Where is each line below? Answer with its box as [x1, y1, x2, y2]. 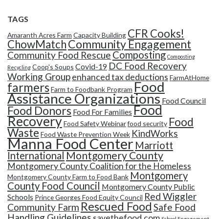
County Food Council [7, 180, 100, 192]
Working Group [7, 71, 70, 83]
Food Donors [7, 104, 71, 118]
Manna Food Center [7, 135, 133, 153]
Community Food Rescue [7, 49, 111, 61]
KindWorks [131, 128, 178, 139]
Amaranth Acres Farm [7, 31, 72, 40]
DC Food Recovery [109, 60, 187, 72]
